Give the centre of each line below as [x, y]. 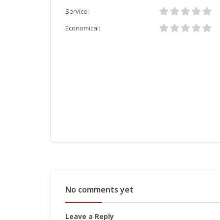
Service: [77, 11]
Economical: [83, 28]
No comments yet [99, 190]
